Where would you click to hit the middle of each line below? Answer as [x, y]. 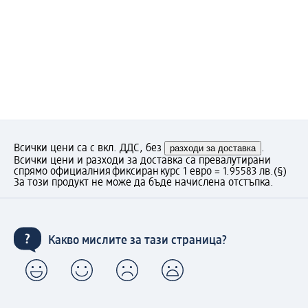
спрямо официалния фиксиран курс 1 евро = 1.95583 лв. [144, 172]
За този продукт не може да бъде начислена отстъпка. [144, 183]
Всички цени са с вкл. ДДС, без [89, 148]
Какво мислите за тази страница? [137, 241]
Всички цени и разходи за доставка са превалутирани [142, 161]
